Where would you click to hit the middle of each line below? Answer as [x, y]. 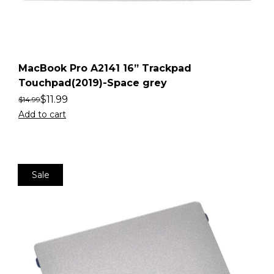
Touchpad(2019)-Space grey [93, 83]
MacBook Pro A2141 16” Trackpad [105, 68]
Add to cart [42, 115]
